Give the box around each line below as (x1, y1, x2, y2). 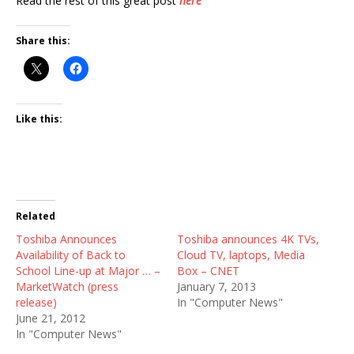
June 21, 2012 (16, 311, 85, 326)
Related (16, 209, 55, 223)
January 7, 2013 (177, 279, 256, 294)
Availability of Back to (16, 247, 126, 262)
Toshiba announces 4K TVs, (177, 232, 319, 247)
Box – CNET (177, 263, 239, 278)
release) (16, 295, 57, 310)
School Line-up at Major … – (16, 263, 160, 278)
